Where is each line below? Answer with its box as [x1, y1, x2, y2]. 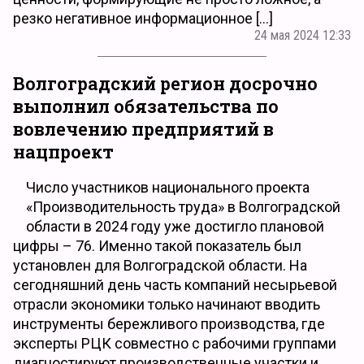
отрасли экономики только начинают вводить [13, 296, 320, 313]
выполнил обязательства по [13, 93, 279, 118]
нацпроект [13, 139, 114, 163]
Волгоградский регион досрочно [13, 71, 318, 95]
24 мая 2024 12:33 [254, 27, 351, 43]
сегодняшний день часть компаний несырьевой [13, 276, 337, 293]
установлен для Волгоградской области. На [13, 257, 307, 274]
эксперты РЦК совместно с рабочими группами [13, 335, 336, 352]
